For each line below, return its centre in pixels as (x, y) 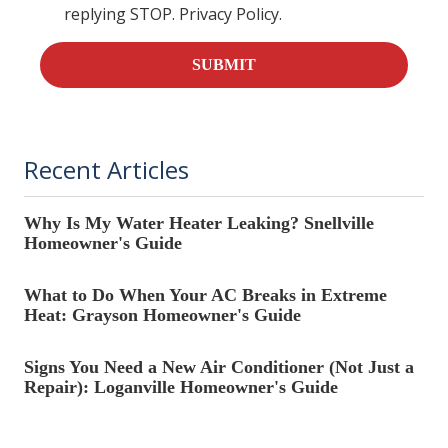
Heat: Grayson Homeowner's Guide (162, 314)
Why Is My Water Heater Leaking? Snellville (199, 222)
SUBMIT (224, 65)
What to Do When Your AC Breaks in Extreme (205, 294)
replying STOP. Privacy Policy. (173, 14)
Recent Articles (106, 169)
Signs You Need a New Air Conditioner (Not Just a (219, 366)
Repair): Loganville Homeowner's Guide (181, 386)
